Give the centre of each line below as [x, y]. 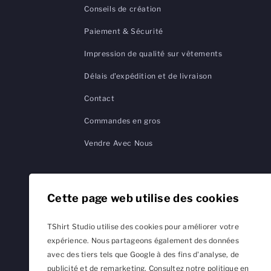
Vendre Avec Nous [119, 143]
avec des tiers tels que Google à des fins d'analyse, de [143, 254]
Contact [100, 98]
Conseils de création [123, 8]
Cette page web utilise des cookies [143, 198]
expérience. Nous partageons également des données [143, 240]
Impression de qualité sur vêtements [153, 53]
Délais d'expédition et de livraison [148, 76]
